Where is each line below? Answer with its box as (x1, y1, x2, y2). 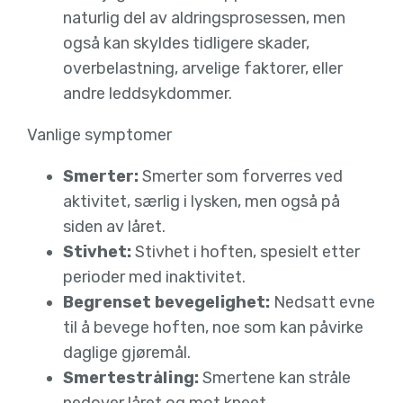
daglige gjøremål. (63, 343, 195, 363)
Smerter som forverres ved (139, 166, 344, 187)
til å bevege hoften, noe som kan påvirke (63, 318, 364, 338)
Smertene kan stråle (199, 368, 352, 389)
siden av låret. (63, 217, 170, 237)
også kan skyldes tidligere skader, (63, 33, 310, 54)
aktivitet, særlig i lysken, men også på (63, 192, 341, 212)
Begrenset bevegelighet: (63, 292, 271, 313)
